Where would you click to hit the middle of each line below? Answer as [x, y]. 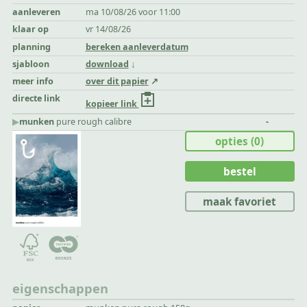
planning [32, 47]
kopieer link [112, 104]
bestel [240, 171]
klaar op [31, 29]
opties [233, 141]
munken [37, 122]
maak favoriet [240, 201]
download [107, 64]
